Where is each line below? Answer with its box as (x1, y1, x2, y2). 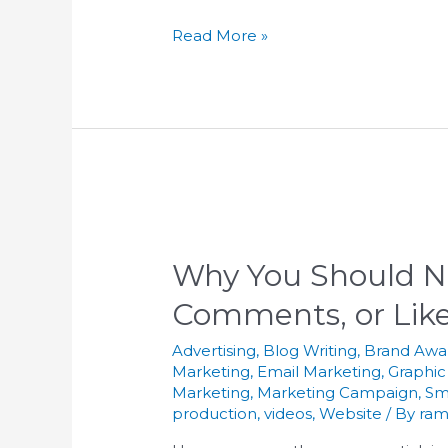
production (172, 403, 258, 423)
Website (319, 403, 383, 423)
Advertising (172, 340, 257, 360)
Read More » (172, 25, 269, 45)
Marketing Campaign (257, 382, 419, 402)
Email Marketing (257, 361, 382, 381)
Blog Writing (263, 340, 358, 360)
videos (264, 403, 313, 423)
